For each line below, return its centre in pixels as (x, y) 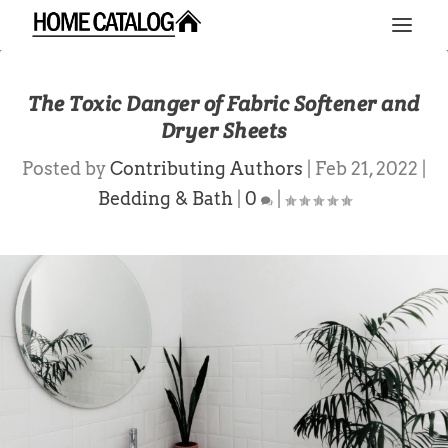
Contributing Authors (206, 168)
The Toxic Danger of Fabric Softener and (224, 103)
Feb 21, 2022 (366, 168)
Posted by (66, 168)
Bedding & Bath (165, 198)
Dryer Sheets (224, 130)
